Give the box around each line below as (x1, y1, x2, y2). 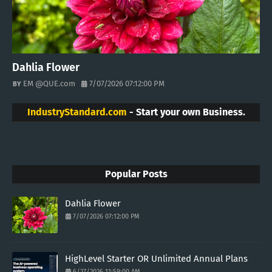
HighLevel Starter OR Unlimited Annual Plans (65, 253, 248, 264)
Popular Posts (104, 168, 168, 180)
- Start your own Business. (126, 106, 245, 118)
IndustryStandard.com (27, 106, 127, 118)
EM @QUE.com (23, 78, 75, 88)
